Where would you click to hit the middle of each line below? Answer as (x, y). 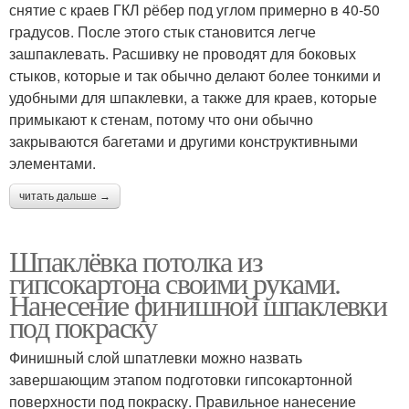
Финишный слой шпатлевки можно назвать (156, 357)
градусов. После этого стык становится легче (163, 31)
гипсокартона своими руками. (175, 282)
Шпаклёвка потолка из (136, 260)
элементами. (52, 163)
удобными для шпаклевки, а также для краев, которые (193, 97)
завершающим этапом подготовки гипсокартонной (181, 379)
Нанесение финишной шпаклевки (198, 304)
